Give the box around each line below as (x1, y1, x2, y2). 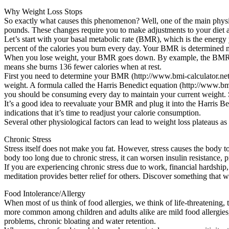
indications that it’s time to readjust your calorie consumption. (4, 108, 201, 117)
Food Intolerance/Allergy (4, 189, 85, 198)
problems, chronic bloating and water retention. (4, 216, 156, 225)
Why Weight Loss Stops (4, 7, 82, 16)
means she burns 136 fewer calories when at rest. (4, 62, 162, 71)
